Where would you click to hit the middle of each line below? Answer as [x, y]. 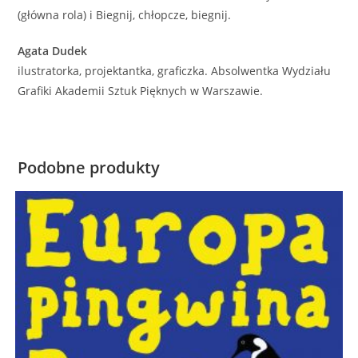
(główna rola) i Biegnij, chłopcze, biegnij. [125, 15]
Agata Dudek [53, 51]
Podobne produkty [89, 168]
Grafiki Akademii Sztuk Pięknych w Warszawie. [141, 91]
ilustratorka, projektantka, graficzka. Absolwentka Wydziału [175, 71]
